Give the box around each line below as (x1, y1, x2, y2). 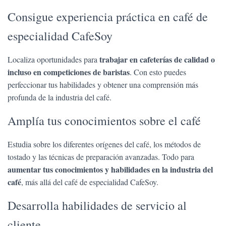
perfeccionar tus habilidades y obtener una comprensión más (8, 79, 198, 90)
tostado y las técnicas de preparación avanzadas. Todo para (8, 151, 194, 162)
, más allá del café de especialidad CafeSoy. (21, 177, 158, 187)
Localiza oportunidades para (8, 54, 99, 65)
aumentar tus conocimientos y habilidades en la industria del (8, 163, 213, 175)
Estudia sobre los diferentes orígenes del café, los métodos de (8, 139, 201, 149)
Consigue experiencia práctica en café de (8, 9, 208, 25)
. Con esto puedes (130, 67, 186, 77)
